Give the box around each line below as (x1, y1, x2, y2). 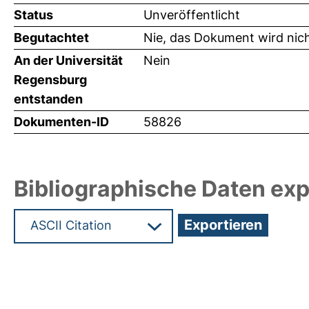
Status (14, 8, 53, 23)
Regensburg (14, 72, 87, 88)
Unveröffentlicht (143, 8, 240, 23)
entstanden (14, 92, 83, 107)
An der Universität (14, 53, 123, 68)
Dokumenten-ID (14, 114, 109, 130)
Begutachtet (14, 30, 89, 46)
